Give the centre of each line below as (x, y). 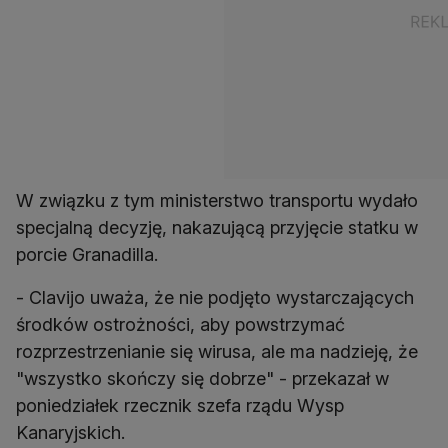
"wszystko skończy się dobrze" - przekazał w (202, 379)
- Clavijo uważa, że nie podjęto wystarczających (215, 298)
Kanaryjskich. (70, 433)
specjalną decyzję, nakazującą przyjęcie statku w (217, 228)
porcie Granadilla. (87, 255)
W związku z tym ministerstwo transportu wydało (217, 201)
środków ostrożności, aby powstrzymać (180, 325)
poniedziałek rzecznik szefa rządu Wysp (180, 406)
